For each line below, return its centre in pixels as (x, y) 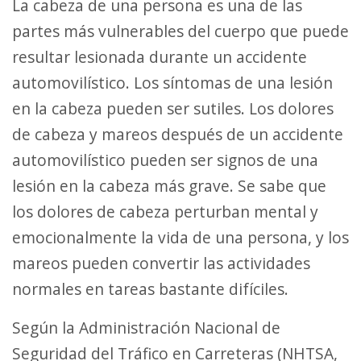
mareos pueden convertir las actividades (161, 263)
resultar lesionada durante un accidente (160, 57)
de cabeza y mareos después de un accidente (178, 134)
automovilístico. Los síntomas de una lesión (172, 83)
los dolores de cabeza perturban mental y (165, 212)
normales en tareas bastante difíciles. (150, 289)
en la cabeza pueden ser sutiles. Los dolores (173, 108)
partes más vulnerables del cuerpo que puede (180, 31)
